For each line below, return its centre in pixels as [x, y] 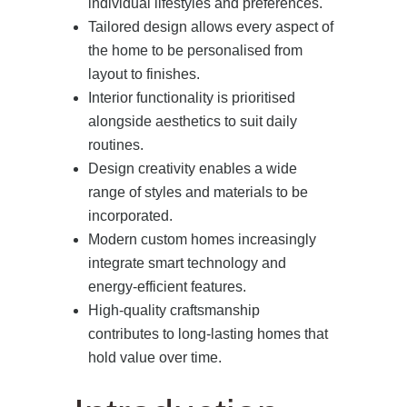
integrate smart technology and [187, 263]
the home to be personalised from [195, 50]
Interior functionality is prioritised [191, 97]
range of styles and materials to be [198, 192]
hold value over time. [154, 357]
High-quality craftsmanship [174, 310]
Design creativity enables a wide [192, 168]
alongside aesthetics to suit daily [192, 121]
